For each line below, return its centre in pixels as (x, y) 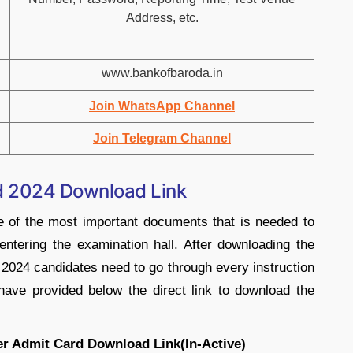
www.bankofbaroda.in (162, 73)
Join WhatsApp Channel (162, 106)
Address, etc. (162, 18)
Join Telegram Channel (162, 138)
